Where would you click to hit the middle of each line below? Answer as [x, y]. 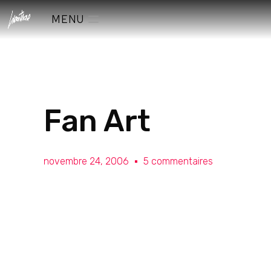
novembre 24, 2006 [86, 161]
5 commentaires [178, 161]
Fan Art [97, 121]
